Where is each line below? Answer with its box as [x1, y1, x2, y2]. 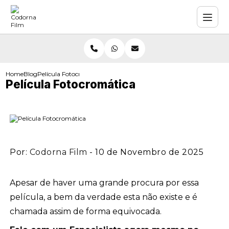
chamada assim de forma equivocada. [10, 207, 162, 216]
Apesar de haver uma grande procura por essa [10, 178, 199, 188]
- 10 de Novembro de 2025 [87, 147, 204, 157]
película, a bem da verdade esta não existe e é [10, 192, 198, 202]
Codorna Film [29, 147, 87, 157]
